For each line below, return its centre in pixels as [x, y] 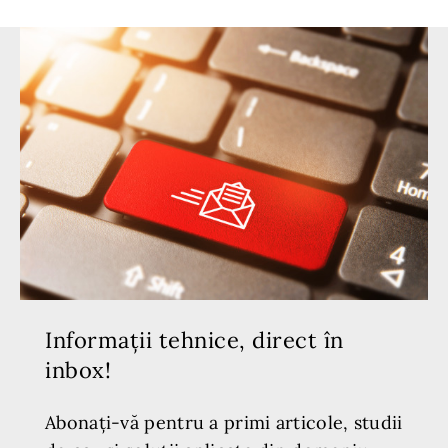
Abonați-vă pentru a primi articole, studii [224, 422]
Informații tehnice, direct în [194, 339]
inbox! [78, 369]
